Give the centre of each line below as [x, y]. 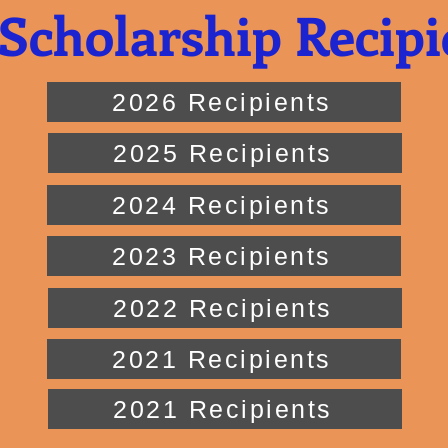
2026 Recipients [222, 101]
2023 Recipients [222, 255]
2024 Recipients [222, 204]
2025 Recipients [223, 152]
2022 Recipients [223, 307]
